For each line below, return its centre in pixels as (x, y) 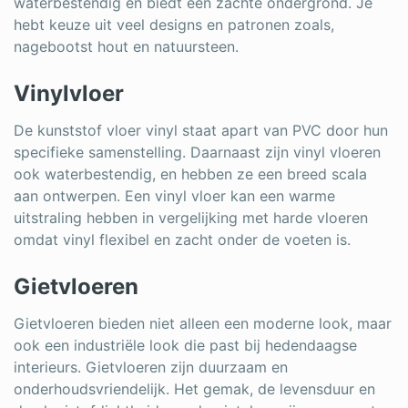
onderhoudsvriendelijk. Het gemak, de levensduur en (194, 388)
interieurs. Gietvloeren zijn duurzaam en (151, 367)
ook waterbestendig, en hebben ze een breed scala (190, 173)
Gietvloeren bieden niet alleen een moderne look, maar (203, 323)
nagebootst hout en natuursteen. (126, 46)
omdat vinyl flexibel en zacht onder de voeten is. (182, 239)
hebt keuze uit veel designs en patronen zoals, (174, 24)
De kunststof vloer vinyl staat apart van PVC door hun (201, 130)
